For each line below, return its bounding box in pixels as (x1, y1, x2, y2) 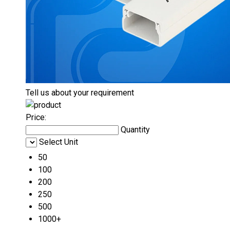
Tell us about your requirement (26, 88, 134, 98)
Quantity (121, 125, 150, 135)
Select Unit (39, 137, 78, 147)
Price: (26, 112, 46, 122)
